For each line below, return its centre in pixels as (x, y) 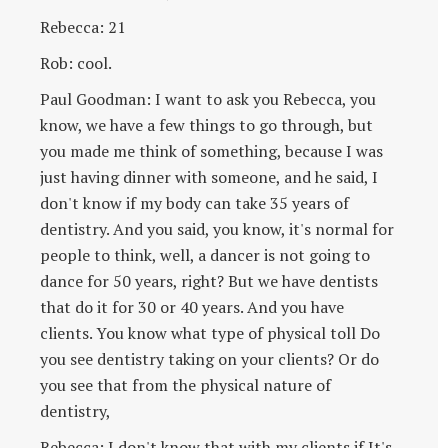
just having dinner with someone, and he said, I (209, 176)
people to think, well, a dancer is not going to (205, 254)
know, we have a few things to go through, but (206, 124)
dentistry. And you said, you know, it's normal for (217, 228)
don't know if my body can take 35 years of (194, 202)
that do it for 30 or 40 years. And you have (192, 306)
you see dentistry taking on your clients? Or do (209, 358)
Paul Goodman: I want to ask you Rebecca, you (208, 98)
